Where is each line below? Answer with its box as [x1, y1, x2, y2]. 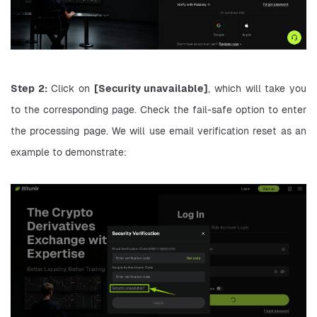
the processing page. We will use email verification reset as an [11, 124, 306, 137]
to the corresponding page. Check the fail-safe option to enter [11, 103, 306, 116]
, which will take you [208, 81, 307, 95]
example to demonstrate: [11, 145, 127, 158]
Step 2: [11, 81, 47, 95]
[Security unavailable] [93, 81, 209, 95]
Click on [47, 81, 94, 95]
